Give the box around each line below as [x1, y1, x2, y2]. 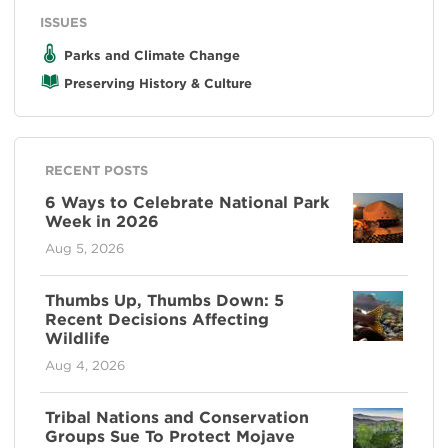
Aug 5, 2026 [45, 240, 124, 256]
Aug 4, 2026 [45, 357, 125, 373]
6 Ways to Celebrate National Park [45, 192, 329, 212]
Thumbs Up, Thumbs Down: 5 [45, 290, 284, 310]
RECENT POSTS [45, 162, 148, 178]
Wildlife [45, 328, 110, 348]
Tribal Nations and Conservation [45, 407, 309, 427]
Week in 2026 [45, 211, 159, 231]
